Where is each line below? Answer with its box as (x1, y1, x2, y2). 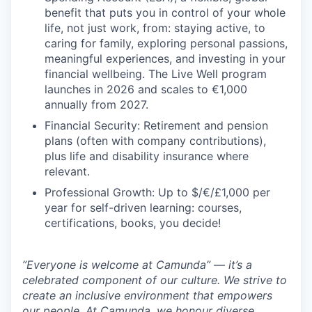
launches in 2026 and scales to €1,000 (45, 82, 247, 96)
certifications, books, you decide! (45, 216, 221, 230)
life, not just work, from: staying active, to (45, 21, 265, 35)
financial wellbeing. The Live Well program (45, 67, 267, 81)
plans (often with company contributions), (45, 134, 266, 148)
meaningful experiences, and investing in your (45, 52, 286, 65)
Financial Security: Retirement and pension (45, 118, 268, 132)
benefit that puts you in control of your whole (45, 6, 286, 19)
